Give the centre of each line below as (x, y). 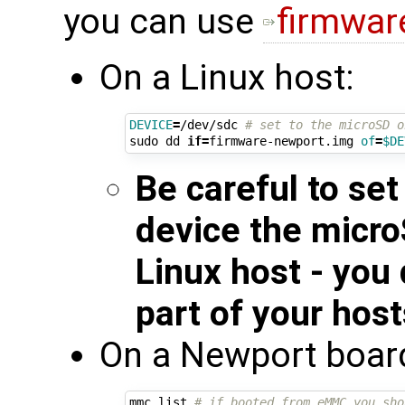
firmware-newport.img (284, 141)
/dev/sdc (212, 125)
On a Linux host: (227, 77)
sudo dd (158, 141)
